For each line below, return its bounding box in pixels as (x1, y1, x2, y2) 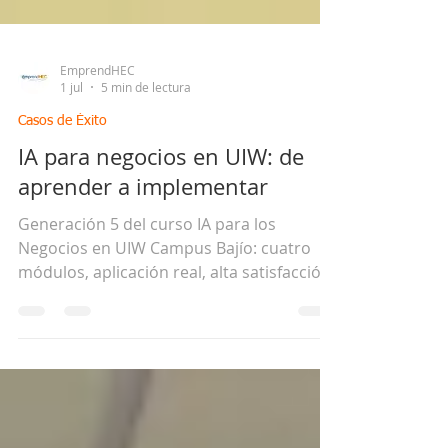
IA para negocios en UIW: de (18, 202, 304, 231)
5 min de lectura (101, 139, 191, 155)
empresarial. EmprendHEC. (18, 369, 222, 391)
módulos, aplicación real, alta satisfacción (18, 321, 331, 343)
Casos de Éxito (18, 174, 107, 188)
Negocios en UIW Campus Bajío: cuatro (18, 297, 311, 319)
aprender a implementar (18, 232, 268, 261)
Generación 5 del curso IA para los (18, 273, 276, 295)
